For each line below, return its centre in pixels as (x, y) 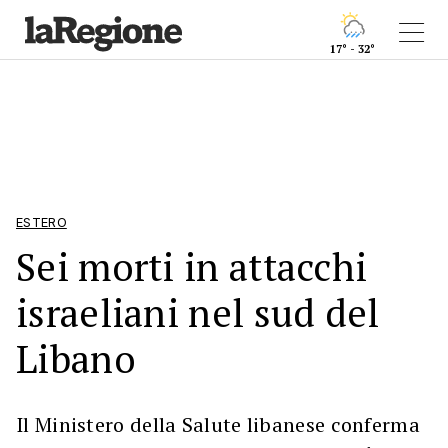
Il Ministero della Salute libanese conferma (218, 424)
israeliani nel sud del (198, 312)
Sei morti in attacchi (192, 266)
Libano (76, 358)
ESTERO (41, 222)
